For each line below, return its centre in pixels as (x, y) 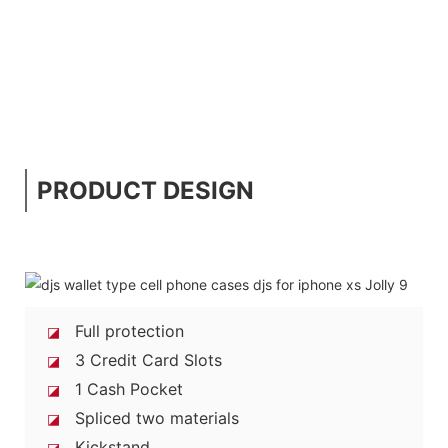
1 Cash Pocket (121, 388)
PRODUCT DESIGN (145, 190)
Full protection (122, 330)
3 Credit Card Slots (141, 359)
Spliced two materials (149, 417)
